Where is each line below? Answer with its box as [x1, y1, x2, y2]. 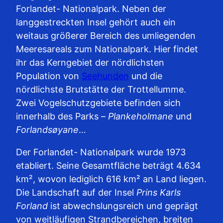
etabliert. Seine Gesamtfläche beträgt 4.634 [16, 160, 201, 171]
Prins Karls [136, 187, 181, 198]
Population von [16, 70, 82, 81]
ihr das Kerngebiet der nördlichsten [16, 57, 164, 68]
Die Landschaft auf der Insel [16, 187, 136, 198]
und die [129, 70, 162, 81]
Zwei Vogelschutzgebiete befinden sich [16, 97, 181, 108]
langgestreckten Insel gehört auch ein [16, 16, 176, 27]
